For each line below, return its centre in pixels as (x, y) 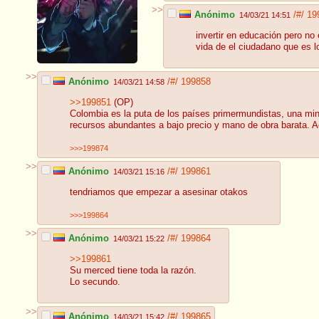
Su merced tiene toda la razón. (133, 271)
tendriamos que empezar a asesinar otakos (159, 193)
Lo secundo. (95, 282)
